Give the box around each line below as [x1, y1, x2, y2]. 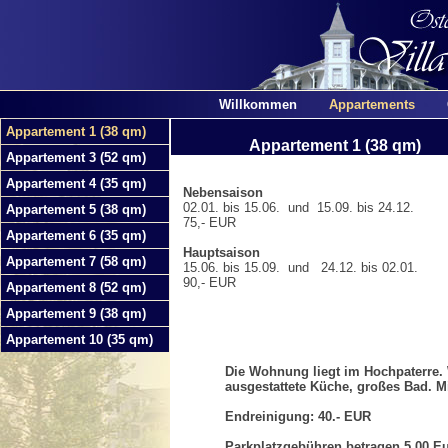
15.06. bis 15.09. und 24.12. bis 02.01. [171, 260, 418, 275]
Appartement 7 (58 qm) [6, 254, 146, 269]
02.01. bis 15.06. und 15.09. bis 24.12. [171, 200, 414, 215]
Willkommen [219, 97, 297, 112]
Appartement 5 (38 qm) [6, 202, 146, 217]
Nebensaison [183, 185, 263, 200]
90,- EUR [171, 275, 236, 290]
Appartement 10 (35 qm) [6, 332, 153, 347]
